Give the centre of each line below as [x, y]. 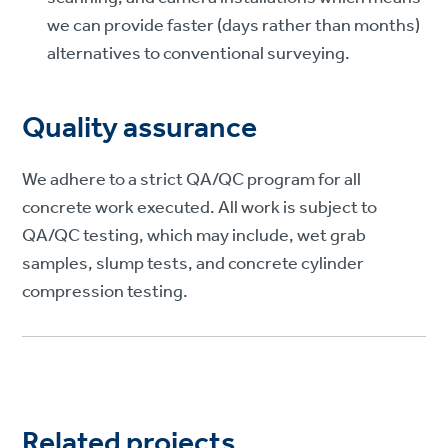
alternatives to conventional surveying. [199, 54]
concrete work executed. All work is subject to [200, 208]
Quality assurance [140, 129]
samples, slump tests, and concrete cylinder [193, 264]
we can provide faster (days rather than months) [234, 26]
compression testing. [105, 292]
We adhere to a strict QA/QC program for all [192, 180]
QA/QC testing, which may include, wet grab [194, 236]
